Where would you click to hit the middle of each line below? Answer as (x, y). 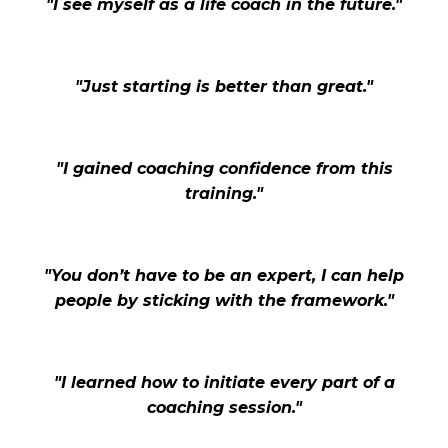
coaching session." (224, 407)
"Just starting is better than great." (224, 86)
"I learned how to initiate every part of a (224, 382)
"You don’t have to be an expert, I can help (224, 275)
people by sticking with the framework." (224, 300)
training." (224, 193)
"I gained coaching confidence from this (224, 168)
